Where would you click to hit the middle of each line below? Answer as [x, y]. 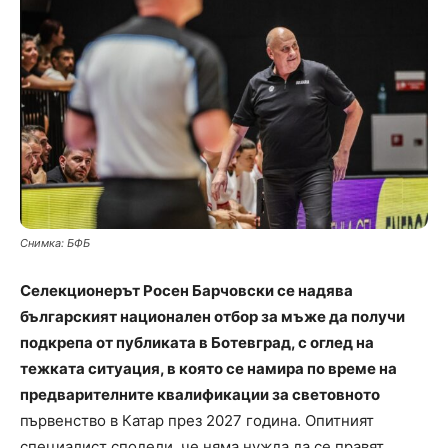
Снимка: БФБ [55, 243]
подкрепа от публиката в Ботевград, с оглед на [197, 343]
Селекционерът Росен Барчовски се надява [186, 291]
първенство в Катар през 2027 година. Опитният [197, 421]
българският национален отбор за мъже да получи [212, 317]
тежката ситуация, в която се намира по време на [208, 369]
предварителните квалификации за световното [200, 395]
